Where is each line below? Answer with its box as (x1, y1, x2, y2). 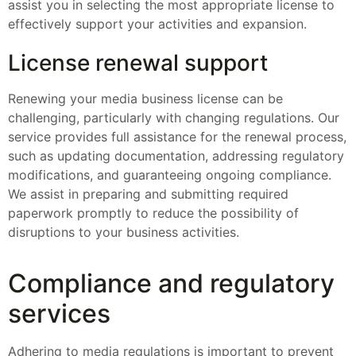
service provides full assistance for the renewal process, (8, 128, 346, 145)
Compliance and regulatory (8, 268, 335, 300)
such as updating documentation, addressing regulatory (8, 147, 344, 164)
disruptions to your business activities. (8, 223, 239, 240)
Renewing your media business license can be (8, 90, 283, 106)
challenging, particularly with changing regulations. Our (8, 109, 339, 126)
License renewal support (8, 48, 268, 76)
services (8, 298, 110, 330)
